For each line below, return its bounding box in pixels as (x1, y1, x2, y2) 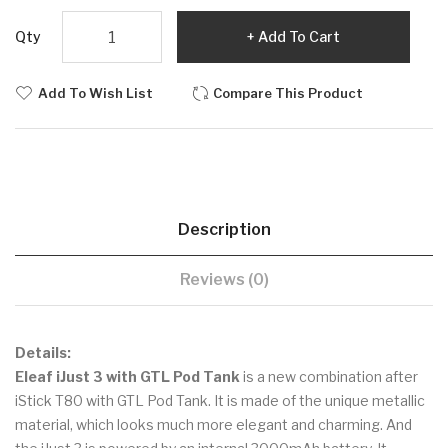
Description (177, 220, 271, 240)
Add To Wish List (38, 85, 153, 102)
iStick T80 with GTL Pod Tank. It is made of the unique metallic (15, 392, 425, 410)
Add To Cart (258, 28, 340, 46)
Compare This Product (213, 85, 363, 102)
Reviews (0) (179, 270, 269, 290)
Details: (15, 344, 71, 362)
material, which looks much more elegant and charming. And (15, 416, 412, 434)
